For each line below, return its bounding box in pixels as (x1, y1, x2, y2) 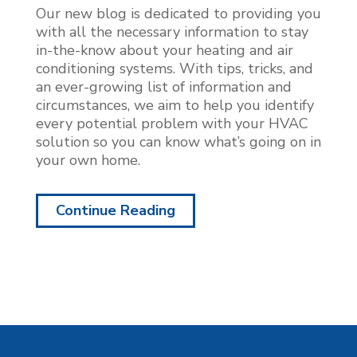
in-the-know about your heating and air (35, 40, 293, 60)
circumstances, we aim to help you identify (35, 95, 314, 115)
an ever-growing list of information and (35, 76, 292, 96)
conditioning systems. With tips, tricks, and (35, 58, 313, 78)
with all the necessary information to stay (35, 22, 308, 41)
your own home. (35, 150, 140, 170)
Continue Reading (55, 200, 175, 220)
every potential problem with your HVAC (35, 113, 308, 133)
